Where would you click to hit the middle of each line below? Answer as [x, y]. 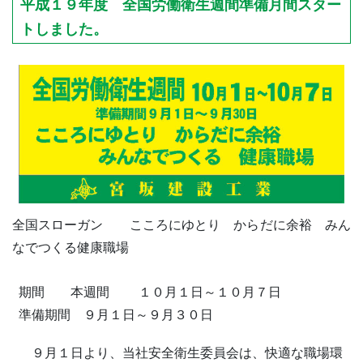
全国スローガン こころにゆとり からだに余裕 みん [181, 224]
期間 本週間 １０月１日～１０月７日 [150, 293]
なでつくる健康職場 [70, 247]
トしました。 [64, 30]
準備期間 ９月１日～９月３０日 [116, 315]
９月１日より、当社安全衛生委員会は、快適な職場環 [181, 353]
